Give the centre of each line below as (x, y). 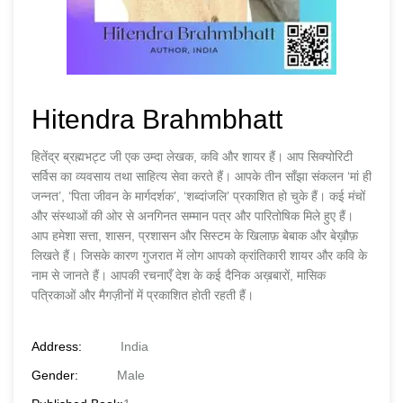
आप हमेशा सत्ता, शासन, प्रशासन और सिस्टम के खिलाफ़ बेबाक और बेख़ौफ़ (195, 236)
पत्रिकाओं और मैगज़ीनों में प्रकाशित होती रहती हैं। (143, 295)
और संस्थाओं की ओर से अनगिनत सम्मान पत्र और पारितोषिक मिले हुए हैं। (193, 216)
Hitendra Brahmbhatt (157, 119)
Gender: (55, 375)
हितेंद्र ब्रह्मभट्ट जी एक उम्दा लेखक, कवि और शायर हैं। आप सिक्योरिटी (192, 157)
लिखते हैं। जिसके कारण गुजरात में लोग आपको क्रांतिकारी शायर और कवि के (199, 255)
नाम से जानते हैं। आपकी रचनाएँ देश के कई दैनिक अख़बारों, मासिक (179, 275)
